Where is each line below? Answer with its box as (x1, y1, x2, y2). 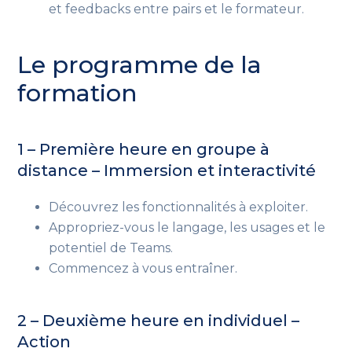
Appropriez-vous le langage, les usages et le (49, 219, 326, 235)
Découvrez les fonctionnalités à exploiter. (49, 199, 309, 214)
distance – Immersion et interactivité (17, 160, 317, 180)
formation (17, 78, 138, 108)
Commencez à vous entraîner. (49, 260, 238, 276)
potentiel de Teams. (49, 240, 174, 255)
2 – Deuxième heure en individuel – (17, 310, 300, 330)
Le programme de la (17, 49, 262, 79)
